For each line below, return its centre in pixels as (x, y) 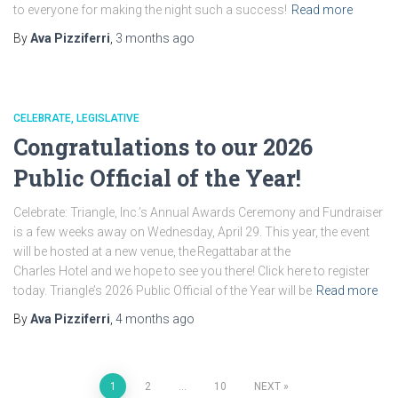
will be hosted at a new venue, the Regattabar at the (152, 251)
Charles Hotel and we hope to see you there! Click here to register (191, 271)
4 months (143, 319)
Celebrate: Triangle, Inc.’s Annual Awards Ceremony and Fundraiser (198, 212)
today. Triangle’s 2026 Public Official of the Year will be (163, 291)
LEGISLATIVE (108, 118)
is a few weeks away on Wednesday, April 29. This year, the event (191, 232)
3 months (143, 38)
